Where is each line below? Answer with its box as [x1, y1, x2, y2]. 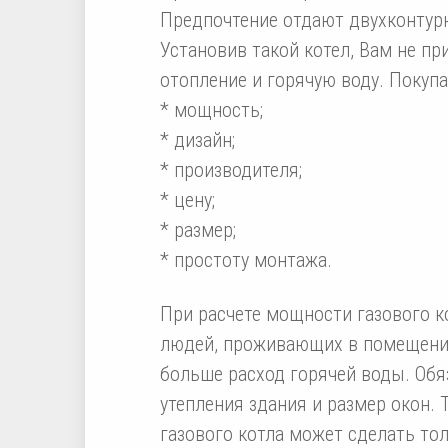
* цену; [159, 187, 215, 212]
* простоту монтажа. [159, 247, 332, 272]
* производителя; [159, 157, 302, 182]
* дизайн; [159, 127, 235, 152]
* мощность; [159, 97, 263, 122]
